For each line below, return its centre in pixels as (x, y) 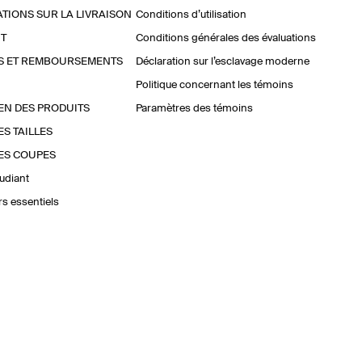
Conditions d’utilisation (191, 15)
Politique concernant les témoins (215, 85)
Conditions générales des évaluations (226, 38)
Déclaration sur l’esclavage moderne (223, 62)
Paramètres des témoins (194, 109)
